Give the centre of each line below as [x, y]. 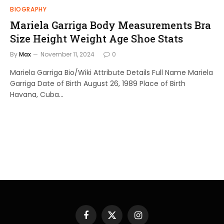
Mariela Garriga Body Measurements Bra [110, 25]
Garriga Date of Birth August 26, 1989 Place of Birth [98, 83]
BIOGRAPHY [28, 9]
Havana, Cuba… [37, 94]
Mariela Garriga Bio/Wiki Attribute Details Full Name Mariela [111, 72]
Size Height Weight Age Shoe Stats [96, 38]
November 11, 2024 [67, 54]
